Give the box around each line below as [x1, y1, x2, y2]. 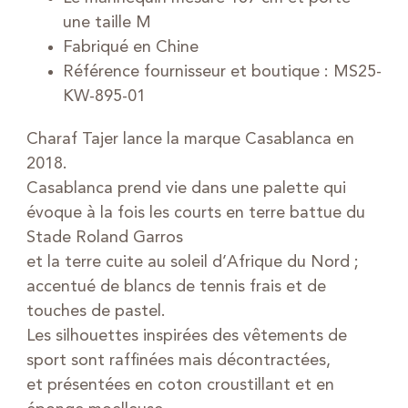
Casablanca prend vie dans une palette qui [25, 179, 346, 197]
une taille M [62, 14, 151, 31]
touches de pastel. [25, 302, 166, 320]
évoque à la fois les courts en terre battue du [25, 204, 365, 221]
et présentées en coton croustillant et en [25, 376, 334, 393]
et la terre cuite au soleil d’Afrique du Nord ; [25, 253, 359, 270]
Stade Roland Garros [25, 229, 183, 246]
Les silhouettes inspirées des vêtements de [25, 327, 347, 344]
